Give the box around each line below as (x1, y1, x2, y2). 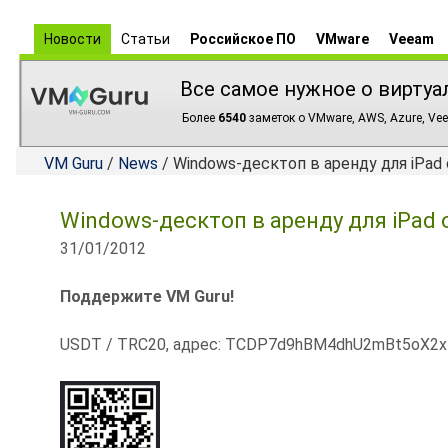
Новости (44, 31, 101, 47)
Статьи (121, 31, 170, 47)
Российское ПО (190, 31, 296, 47)
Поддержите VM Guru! (60, 287, 234, 306)
